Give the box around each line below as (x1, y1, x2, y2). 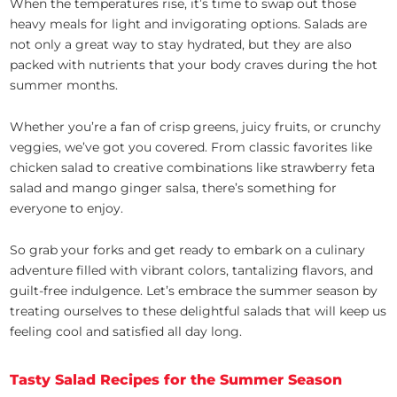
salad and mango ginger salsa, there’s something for (10, 180, 338, 197)
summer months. (10, 77, 119, 94)
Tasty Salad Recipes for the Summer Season (10, 371, 343, 389)
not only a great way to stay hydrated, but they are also (10, 36, 353, 53)
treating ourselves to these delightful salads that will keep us (10, 303, 387, 320)
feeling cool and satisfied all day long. (10, 323, 243, 340)
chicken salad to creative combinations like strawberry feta (10, 160, 376, 176)
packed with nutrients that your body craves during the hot (10, 57, 378, 74)
